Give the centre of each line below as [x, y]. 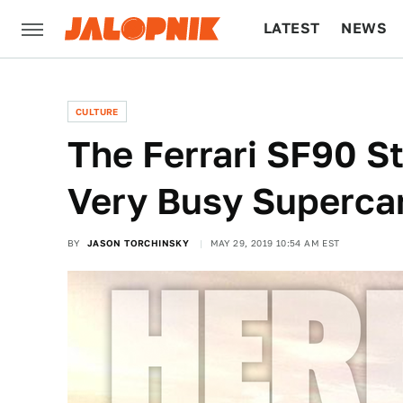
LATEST [292, 28]
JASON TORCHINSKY [138, 243]
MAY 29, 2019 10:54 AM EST [275, 243]
